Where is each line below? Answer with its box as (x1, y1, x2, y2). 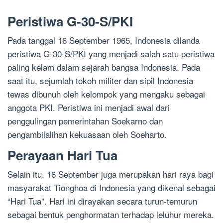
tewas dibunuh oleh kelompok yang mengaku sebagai (7, 88, 205, 101)
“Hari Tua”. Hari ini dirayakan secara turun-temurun (7, 195, 197, 208)
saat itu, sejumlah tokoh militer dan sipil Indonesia (7, 74, 193, 87)
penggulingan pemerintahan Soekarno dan (7, 114, 163, 127)
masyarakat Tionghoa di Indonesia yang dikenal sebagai (7, 181, 216, 194)
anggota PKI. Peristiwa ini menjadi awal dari (7, 101, 170, 114)
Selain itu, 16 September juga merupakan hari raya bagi (7, 168, 214, 181)
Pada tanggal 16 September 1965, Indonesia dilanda (7, 34, 200, 47)
